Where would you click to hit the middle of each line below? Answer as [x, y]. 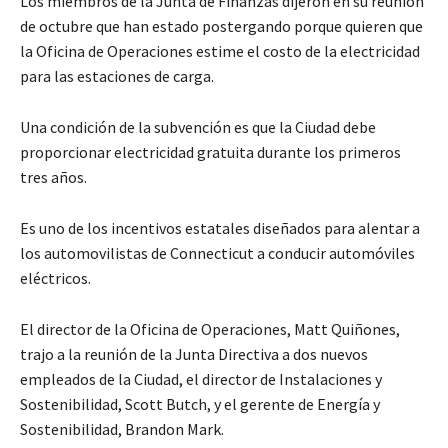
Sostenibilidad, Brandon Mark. [122, 428]
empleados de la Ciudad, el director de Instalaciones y [201, 378]
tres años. [53, 176]
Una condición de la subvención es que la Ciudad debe [198, 126]
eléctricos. [55, 277]
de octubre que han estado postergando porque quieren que [221, 25]
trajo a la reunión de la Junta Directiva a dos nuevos [194, 353]
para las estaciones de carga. [117, 75]
